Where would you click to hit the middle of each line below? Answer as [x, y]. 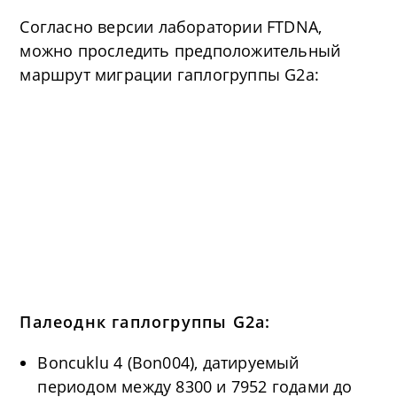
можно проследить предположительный [180, 50]
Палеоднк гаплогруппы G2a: [145, 322]
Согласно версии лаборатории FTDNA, [171, 26]
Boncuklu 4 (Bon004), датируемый [168, 363]
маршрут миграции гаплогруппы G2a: [170, 74]
